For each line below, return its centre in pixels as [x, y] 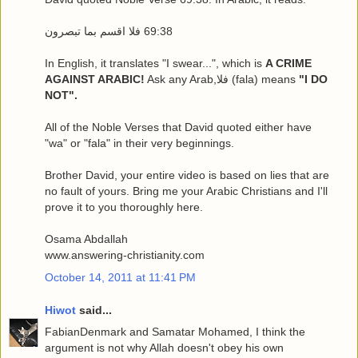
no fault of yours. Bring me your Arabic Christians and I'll [186, 191]
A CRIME [288, 64]
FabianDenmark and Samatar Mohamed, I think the [175, 332]
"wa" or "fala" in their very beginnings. [139, 143]
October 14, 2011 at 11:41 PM [120, 277]
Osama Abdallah [86, 239]
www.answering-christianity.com [125, 255]
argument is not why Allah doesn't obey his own [164, 348]
